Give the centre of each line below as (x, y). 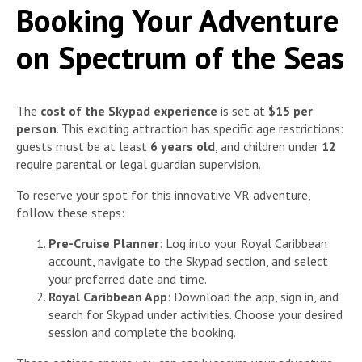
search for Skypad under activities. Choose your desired (196, 315)
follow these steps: (70, 213)
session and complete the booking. (142, 333)
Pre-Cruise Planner (104, 244)
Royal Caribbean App (108, 297)
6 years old (183, 147)
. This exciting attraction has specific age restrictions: (200, 129)
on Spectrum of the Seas (180, 57)
